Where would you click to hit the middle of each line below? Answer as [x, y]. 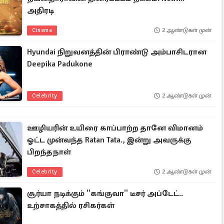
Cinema [42, 30]
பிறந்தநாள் [49, 152]
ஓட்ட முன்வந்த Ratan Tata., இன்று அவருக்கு [109, 140]
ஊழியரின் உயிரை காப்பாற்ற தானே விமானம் [115, 128]
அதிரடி [41, 10]
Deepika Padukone [60, 64]
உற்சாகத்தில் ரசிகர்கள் [71, 205]
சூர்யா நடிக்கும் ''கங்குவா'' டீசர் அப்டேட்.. [105, 193]
